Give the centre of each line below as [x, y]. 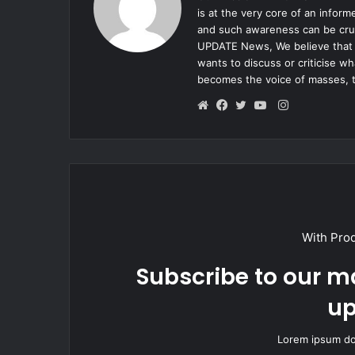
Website [229, 124]
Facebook [252, 124]
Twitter [264, 124]
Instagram [315, 105]
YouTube [288, 124]
